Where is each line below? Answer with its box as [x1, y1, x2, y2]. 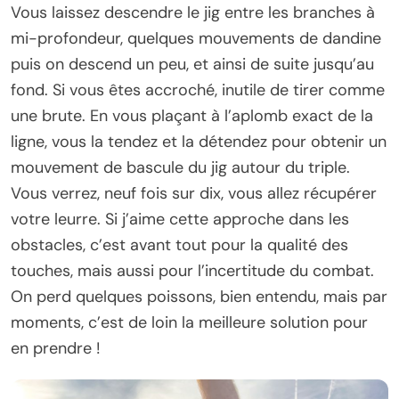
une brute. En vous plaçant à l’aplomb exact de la [11, 105, 373, 127]
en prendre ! [11, 338, 105, 360]
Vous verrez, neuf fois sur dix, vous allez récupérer [11, 183, 377, 205]
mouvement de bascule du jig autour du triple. [11, 157, 350, 179]
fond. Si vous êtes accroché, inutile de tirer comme [11, 79, 385, 102]
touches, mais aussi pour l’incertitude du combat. [11, 260, 374, 282]
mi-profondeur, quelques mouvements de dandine [11, 28, 381, 50]
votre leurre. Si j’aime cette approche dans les [11, 208, 349, 231]
